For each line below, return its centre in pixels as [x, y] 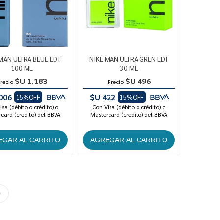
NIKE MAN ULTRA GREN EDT [129, 59]
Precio [115, 82]
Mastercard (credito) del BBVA [129, 115]
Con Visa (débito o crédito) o [129, 107]
